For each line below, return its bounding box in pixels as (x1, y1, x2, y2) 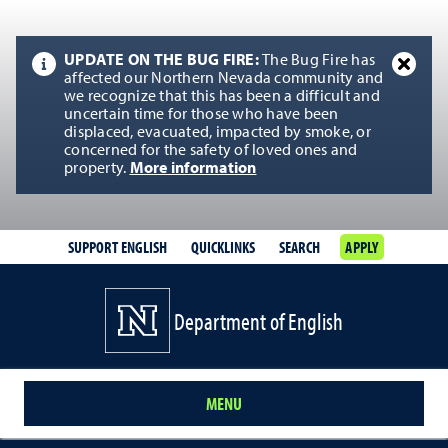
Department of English (174, 305, 343, 336)
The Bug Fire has (262, 53, 375, 69)
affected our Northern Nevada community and (64, 71, 384, 87)
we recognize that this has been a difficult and (64, 89, 380, 105)
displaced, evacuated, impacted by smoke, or (64, 125, 371, 141)
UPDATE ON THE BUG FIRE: (64, 53, 262, 69)
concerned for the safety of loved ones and (64, 143, 358, 159)
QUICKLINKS (191, 237, 256, 257)
